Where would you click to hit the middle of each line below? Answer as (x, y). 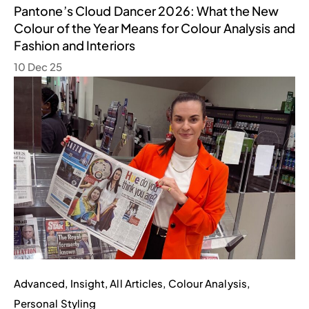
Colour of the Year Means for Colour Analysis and (154, 28)
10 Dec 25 (38, 66)
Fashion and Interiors (74, 45)
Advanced (39, 283)
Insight (88, 283)
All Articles (137, 283)
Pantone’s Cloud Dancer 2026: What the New (146, 10)
